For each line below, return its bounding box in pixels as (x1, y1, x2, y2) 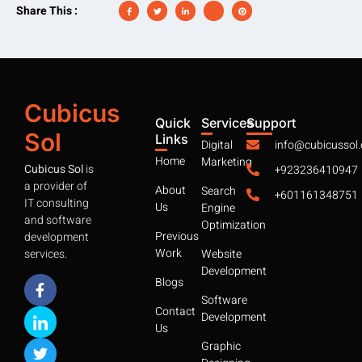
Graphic (200, 337, 241, 355)
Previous (155, 227, 200, 245)
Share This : (16, 2, 78, 20)
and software (24, 211, 91, 229)
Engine (200, 199, 235, 217)
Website (200, 245, 242, 263)
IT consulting (24, 194, 89, 212)
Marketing (200, 153, 252, 170)
